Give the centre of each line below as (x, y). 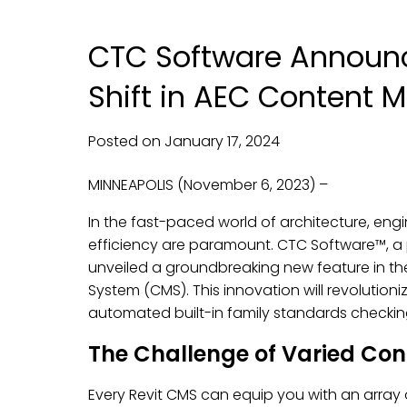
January (194, 141)
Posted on (126, 141)
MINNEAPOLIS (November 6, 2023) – (208, 185)
